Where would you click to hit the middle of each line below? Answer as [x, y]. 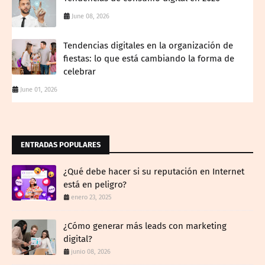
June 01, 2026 [39, 89]
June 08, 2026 [91, 16]
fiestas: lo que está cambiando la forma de [149, 58]
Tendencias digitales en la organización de [148, 45]
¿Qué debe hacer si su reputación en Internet [154, 171]
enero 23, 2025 [91, 197]
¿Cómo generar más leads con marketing [145, 226]
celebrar [80, 71]
